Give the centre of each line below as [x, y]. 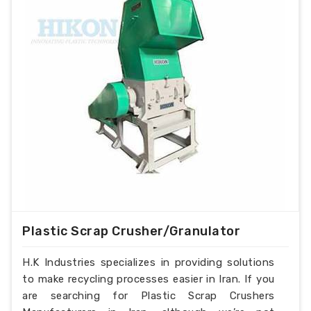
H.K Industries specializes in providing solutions [149, 262]
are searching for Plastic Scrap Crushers [149, 295]
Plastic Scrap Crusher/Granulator [132, 231]
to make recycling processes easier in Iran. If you [149, 279]
